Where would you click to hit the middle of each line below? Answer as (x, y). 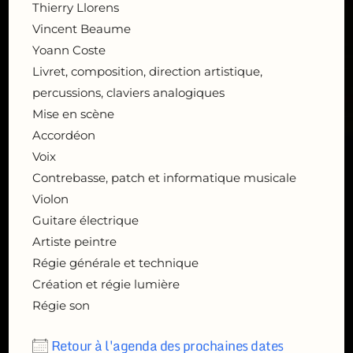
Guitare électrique (86, 220)
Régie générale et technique (116, 263)
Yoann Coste (69, 50)
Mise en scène (74, 114)
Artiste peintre (75, 242)
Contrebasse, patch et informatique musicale (165, 178)
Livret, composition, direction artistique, (148, 71)
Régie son (61, 305)
